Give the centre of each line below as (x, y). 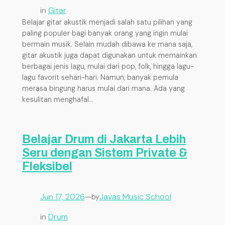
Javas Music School (135, 197)
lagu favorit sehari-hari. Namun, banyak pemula (100, 77)
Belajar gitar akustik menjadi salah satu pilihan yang (107, 22)
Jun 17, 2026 (62, 197)
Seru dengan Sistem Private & (104, 153)
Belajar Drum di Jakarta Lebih (104, 140)
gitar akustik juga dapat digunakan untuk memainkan (109, 55)
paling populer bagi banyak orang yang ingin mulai (105, 33)
